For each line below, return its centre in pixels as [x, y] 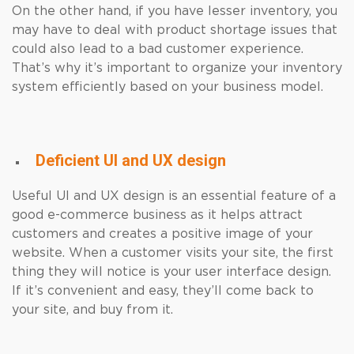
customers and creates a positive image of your [162, 234]
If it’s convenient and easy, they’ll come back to [163, 291]
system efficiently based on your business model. [168, 87]
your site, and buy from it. [94, 310]
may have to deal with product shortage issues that [175, 30]
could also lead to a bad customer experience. [158, 49]
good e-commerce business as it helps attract [157, 215]
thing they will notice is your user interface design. [171, 272]
